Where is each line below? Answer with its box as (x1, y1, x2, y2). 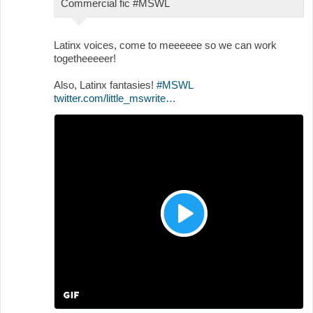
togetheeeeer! (54, 52, 116, 64)
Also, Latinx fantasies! (54, 78, 156, 91)
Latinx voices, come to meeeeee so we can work (54, 38, 277, 51)
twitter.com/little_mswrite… (54, 92, 176, 104)
